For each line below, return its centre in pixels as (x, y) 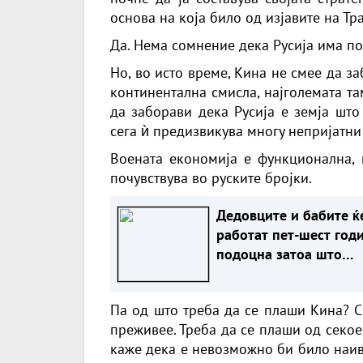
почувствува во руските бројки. (211, 177)
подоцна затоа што (279, 254)
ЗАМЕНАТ (246, 293)
